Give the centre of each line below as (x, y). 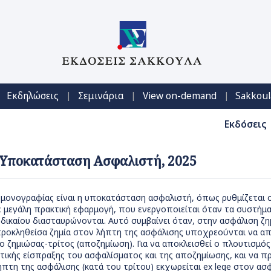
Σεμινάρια (101, 96)
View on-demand (179, 96)
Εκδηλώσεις (33, 96)
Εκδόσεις (245, 125)
